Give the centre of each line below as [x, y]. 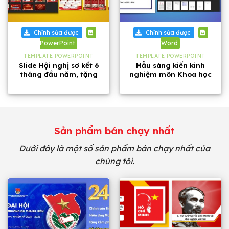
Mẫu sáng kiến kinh [170, 65]
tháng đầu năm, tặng [59, 74]
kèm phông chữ [59, 83]
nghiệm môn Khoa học [170, 74]
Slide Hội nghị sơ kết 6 [59, 65]
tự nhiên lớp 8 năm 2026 [170, 83]
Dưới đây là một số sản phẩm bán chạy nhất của [114, 148]
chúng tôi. [114, 161]
